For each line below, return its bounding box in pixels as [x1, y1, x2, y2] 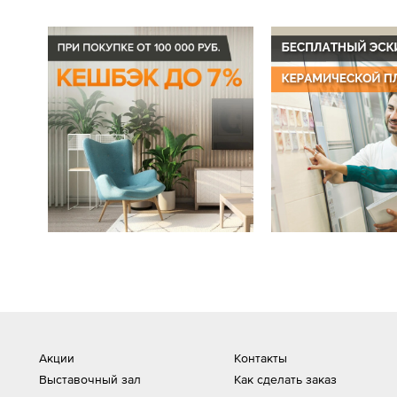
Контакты [233, 351, 287, 365]
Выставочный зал [39, 372, 141, 386]
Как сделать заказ [233, 372, 337, 386]
